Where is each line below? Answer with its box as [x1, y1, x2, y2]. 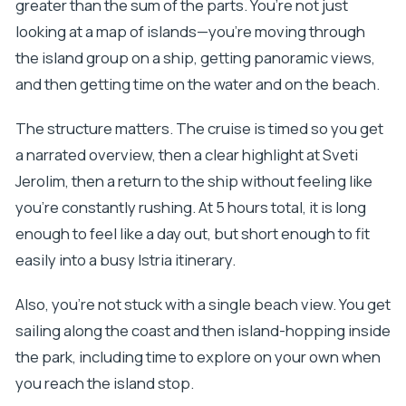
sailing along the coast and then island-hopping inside [14, 320, 391, 342]
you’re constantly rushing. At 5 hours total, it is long [14, 197, 366, 218]
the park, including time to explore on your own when [14, 346, 381, 368]
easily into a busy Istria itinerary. [14, 249, 236, 271]
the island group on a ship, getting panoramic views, [14, 47, 375, 69]
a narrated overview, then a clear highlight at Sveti [14, 144, 358, 166]
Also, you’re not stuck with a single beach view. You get [14, 294, 391, 315]
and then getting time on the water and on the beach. [14, 73, 380, 95]
